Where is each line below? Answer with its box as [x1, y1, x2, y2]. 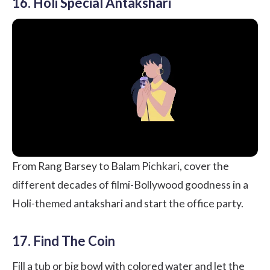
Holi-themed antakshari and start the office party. [12, 196, 243, 210]
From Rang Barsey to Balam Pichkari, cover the [12, 159, 229, 172]
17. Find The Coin [12, 232, 115, 249]
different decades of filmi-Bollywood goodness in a [12, 178, 248, 191]
